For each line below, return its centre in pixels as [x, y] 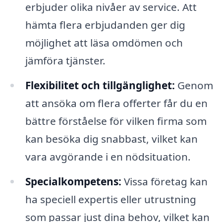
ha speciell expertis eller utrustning [111, 199]
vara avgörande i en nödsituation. [108, 157]
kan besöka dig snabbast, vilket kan [111, 139]
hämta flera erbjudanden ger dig [105, 25]
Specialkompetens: [73, 181]
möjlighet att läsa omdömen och [104, 43]
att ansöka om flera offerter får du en [116, 103]
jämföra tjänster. [65, 61]
